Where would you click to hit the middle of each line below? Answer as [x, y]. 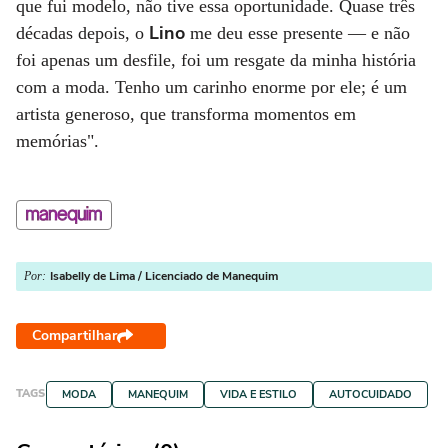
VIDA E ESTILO [258, 394]
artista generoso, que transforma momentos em [186, 113]
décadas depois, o [82, 32]
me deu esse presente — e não [297, 32]
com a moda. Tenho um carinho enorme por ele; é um [211, 86]
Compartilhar [74, 335]
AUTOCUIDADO [370, 394]
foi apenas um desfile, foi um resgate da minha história [216, 59]
